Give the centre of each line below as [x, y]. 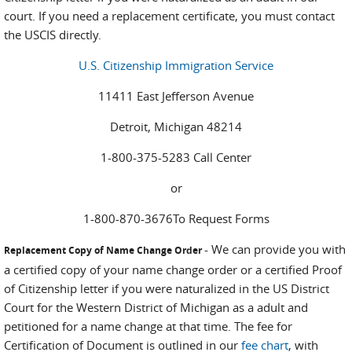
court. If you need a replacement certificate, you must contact [169, 16]
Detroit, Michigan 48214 [176, 126]
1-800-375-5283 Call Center [176, 157]
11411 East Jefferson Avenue [176, 96]
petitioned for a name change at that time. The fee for [148, 326]
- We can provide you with [275, 249]
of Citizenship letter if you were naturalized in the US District [167, 288]
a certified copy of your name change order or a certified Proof [173, 269]
